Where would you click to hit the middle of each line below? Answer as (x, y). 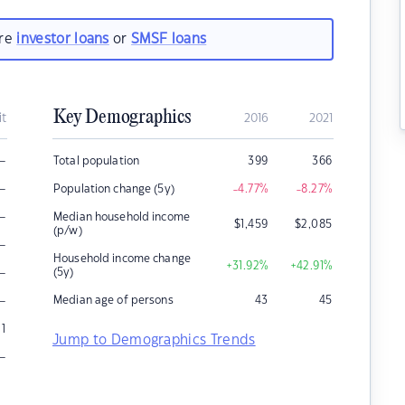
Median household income (122, 217)
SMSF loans (169, 39)
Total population (97, 161)
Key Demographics (122, 118)
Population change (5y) (114, 189)
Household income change (122, 259)
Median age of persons (113, 300)
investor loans (63, 39)
